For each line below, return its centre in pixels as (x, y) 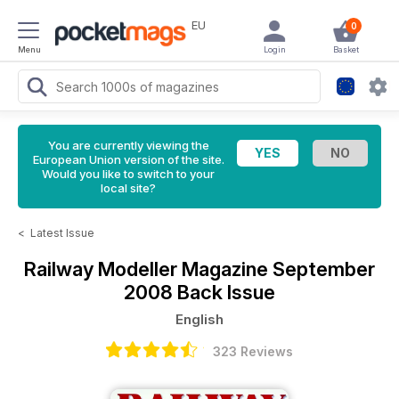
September (324, 269)
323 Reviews (253, 351)
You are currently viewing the (128, 145)
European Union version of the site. (128, 159)
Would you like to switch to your (128, 174)
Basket (346, 49)
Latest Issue (62, 233)
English (199, 319)
